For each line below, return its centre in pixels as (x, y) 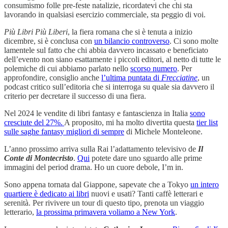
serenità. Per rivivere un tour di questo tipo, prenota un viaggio (104, 203)
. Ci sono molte (194, 41)
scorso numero (154, 69)
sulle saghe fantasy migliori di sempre (64, 132)
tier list (207, 123)
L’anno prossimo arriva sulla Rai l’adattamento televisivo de (101, 149)
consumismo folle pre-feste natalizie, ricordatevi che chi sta (98, 6)
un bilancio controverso (132, 41)
